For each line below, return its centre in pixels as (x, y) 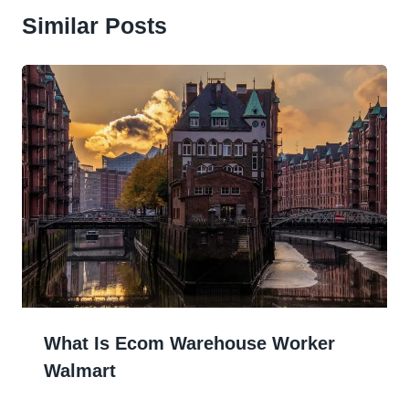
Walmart (80, 371)
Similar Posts (94, 25)
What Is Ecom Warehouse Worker (189, 344)
